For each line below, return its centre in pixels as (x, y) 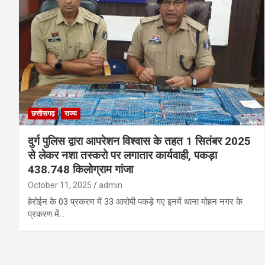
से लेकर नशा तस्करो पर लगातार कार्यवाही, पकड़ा (122, 155)
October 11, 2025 (60, 185)
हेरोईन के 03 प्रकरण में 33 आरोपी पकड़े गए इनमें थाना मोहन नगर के (135, 201)
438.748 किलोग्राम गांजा (80, 169)
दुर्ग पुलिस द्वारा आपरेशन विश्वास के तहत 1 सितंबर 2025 (139, 141)
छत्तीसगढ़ (43, 113)
